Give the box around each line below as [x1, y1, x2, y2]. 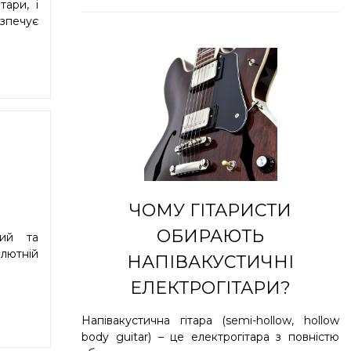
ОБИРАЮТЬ [157, 225, 265, 247]
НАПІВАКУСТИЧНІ [127, 251, 295, 273]
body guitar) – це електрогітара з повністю [81, 329, 339, 344]
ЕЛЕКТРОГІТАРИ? [130, 277, 291, 299]
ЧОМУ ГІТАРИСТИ [129, 199, 292, 221]
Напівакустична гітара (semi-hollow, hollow [81, 313, 339, 327]
